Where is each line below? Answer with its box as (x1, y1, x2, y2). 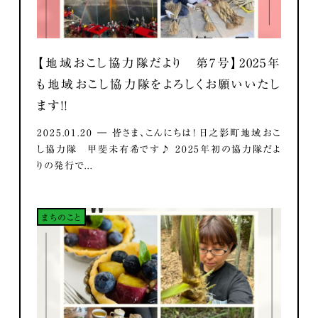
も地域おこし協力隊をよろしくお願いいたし (37, 77, 281, 90)
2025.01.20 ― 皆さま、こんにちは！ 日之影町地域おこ (37, 128, 281, 138)
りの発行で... (37, 160, 93, 171)
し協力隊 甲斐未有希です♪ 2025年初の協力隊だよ (37, 144, 281, 155)
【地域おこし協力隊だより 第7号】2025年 (37, 56, 281, 69)
